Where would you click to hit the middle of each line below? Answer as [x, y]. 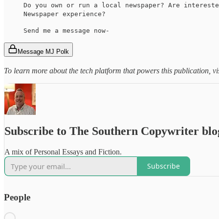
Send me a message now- [66, 31]
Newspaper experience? [65, 14]
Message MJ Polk [43, 52]
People [17, 197]
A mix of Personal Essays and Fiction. [63, 152]
